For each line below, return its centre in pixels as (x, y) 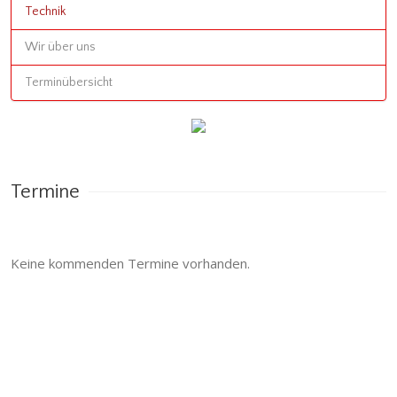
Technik (45, 12)
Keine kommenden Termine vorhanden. (130, 263)
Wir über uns (60, 47)
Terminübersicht (69, 82)
